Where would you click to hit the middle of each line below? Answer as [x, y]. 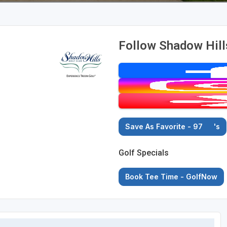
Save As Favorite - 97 [165, 127]
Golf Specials [144, 153]
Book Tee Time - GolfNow [172, 177]
